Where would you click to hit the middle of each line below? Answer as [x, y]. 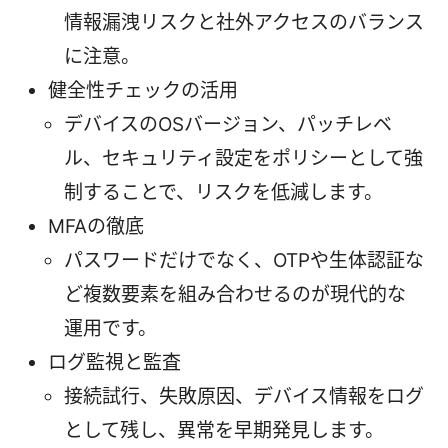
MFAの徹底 [96, 226]
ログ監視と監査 [114, 362]
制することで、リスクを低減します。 [223, 192]
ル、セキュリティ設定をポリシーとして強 [243, 158]
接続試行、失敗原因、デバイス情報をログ [244, 396]
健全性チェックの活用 [143, 90]
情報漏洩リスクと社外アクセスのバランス [244, 22]
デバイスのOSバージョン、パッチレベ [228, 124]
